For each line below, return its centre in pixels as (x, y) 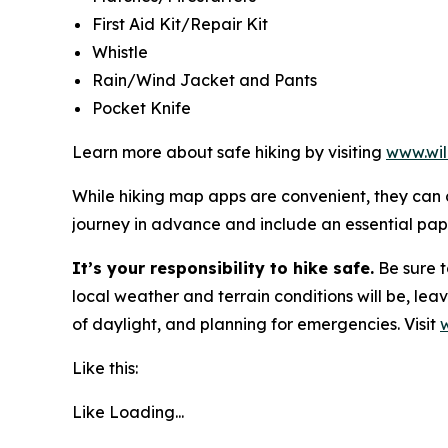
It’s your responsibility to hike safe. (223, 268)
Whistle (120, 52)
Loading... (146, 412)
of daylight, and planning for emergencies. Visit (256, 324)
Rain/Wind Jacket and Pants (204, 80)
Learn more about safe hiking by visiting (229, 152)
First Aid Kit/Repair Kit (180, 24)
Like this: (105, 368)
